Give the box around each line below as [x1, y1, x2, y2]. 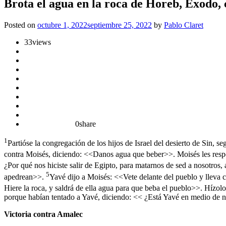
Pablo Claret [164, 20, 203, 29]
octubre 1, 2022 [37, 20, 87, 29]
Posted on [4, 20, 37, 29]
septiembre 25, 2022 [87, 20, 152, 29]
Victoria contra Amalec [4, 210, 83, 219]
